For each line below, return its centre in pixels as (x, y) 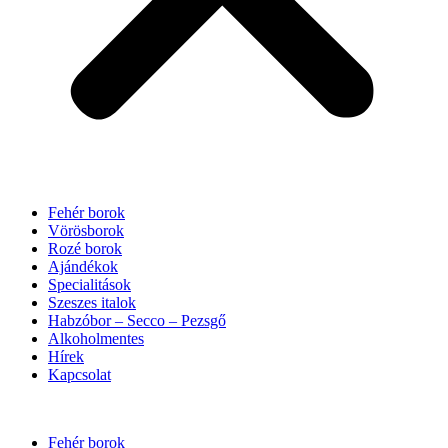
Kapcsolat (79, 374)
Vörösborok (86, 230)
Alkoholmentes (96, 338)
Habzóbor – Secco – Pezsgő (137, 320)
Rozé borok (85, 248)
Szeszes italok (92, 302)
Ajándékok (83, 266)
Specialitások (89, 284)
